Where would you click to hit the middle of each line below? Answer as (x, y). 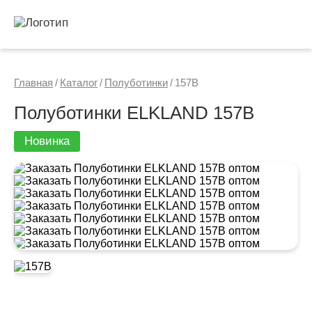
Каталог (79, 83)
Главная (33, 83)
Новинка (47, 141)
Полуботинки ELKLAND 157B (134, 113)
